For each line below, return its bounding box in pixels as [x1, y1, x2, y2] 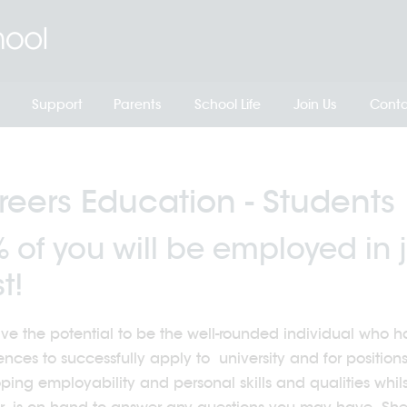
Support [31, 96, 83, 113]
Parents [114, 96, 162, 113]
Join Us [293, 96, 337, 113]
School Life [194, 96, 261, 113]
